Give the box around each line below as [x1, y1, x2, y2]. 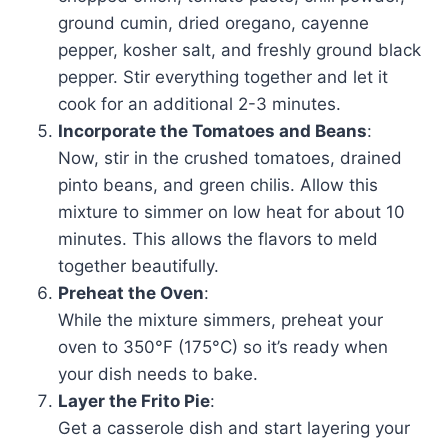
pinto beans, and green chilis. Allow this [58, 175, 378, 196]
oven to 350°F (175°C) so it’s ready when [58, 337, 388, 358]
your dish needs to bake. [58, 364, 258, 385]
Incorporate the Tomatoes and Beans [58, 121, 367, 142]
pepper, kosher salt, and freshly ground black [58, 40, 421, 61]
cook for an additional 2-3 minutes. [58, 94, 341, 115]
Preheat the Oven [58, 283, 204, 304]
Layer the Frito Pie [58, 391, 210, 412]
